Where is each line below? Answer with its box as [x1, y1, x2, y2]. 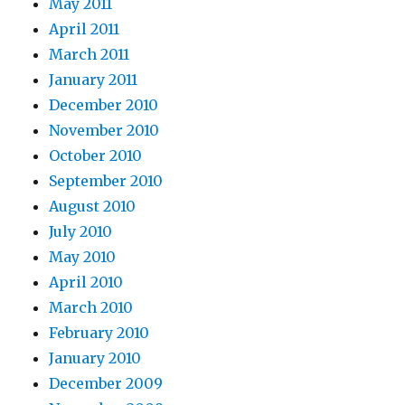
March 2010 [49, 298, 134, 317]
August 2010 [49, 197, 137, 216]
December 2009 [49, 374, 164, 393]
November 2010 [49, 121, 160, 140]
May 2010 [49, 248, 117, 267]
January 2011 [49, 71, 138, 89]
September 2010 [49, 172, 164, 191]
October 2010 [49, 146, 143, 165]
